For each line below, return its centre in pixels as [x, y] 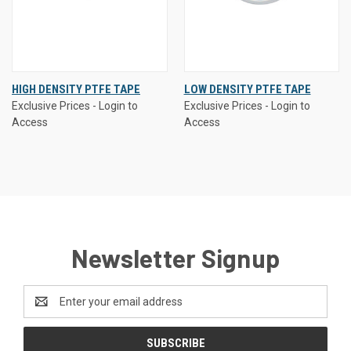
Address [44, 309]
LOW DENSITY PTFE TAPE [247, 89]
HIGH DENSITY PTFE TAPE [76, 89]
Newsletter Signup [175, 257]
